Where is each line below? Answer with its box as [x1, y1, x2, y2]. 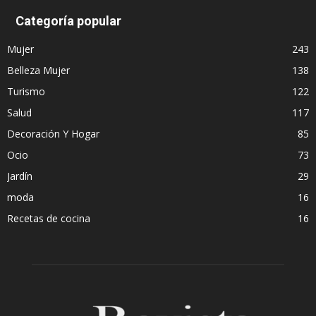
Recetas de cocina [7, 211, 90, 225]
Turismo [7, 84, 45, 98]
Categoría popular [16, 13, 121, 28]
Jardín [7, 169, 32, 183]
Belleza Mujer [7, 63, 70, 77]
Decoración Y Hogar [7, 126, 99, 140]
